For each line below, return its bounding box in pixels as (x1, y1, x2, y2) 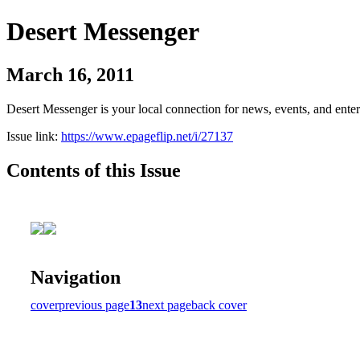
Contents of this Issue (6, 159, 181, 181)
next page (142, 297, 191, 312)
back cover (191, 297, 247, 312)
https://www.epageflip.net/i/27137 (61, 129, 233, 143)
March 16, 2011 (6, 63, 134, 85)
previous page (59, 297, 129, 312)
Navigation (31, 266, 121, 288)
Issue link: (6, 129, 61, 143)
